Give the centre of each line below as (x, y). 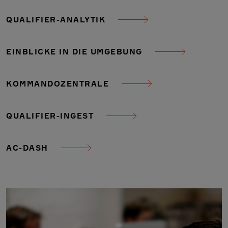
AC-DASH (27, 148)
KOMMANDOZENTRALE (58, 83)
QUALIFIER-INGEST (50, 116)
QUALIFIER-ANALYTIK (56, 19)
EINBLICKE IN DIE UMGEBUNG (74, 51)
